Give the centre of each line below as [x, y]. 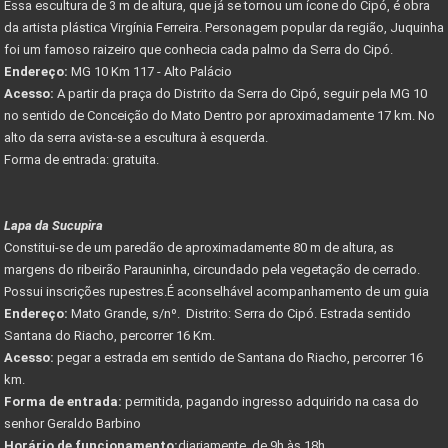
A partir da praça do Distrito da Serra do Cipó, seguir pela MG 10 [240, 93]
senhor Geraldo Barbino [74, 423]
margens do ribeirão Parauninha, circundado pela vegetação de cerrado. [212, 269]
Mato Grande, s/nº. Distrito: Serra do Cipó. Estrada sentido [241, 313]
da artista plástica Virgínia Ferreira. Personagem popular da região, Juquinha [224, 27]
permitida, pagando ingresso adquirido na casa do [270, 401]
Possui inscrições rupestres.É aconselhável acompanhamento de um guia [216, 291]
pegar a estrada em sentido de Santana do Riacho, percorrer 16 [238, 357]
